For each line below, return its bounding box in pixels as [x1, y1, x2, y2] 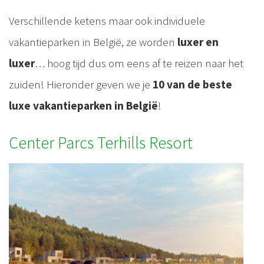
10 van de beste [153, 77, 232, 91]
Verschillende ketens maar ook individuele [9, 13, 205, 28]
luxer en [177, 34, 219, 49]
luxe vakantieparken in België [9, 98, 158, 113]
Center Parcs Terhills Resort [9, 131, 193, 153]
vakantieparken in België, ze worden [9, 34, 177, 49]
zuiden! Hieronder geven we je [9, 77, 153, 91]
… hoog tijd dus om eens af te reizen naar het [35, 55, 243, 70]
